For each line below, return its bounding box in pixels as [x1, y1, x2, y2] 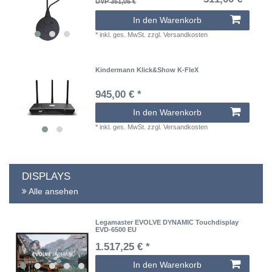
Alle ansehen [27, 186, 78, 197]
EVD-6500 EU [95, 225, 137, 233]
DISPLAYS [22, 170, 70, 182]
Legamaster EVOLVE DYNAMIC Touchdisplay [95, 218, 239, 226]
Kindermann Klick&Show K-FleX [95, 66, 199, 74]
